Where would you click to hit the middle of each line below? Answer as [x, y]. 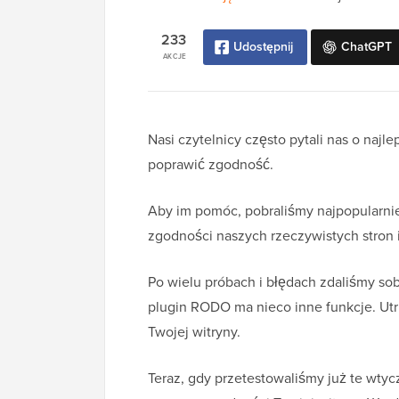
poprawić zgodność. [211, 165]
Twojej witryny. [194, 332]
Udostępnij [263, 47]
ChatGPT [366, 47]
